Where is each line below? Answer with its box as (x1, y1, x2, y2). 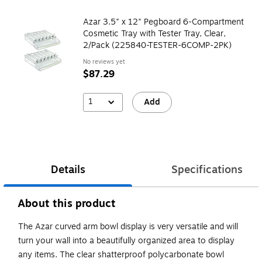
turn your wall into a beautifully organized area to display (18, 235, 235, 247)
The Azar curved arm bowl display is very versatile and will (18, 220, 238, 233)
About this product (18, 195, 116, 212)
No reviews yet (83, 57, 125, 66)
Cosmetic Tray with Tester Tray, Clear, (83, 27, 226, 40)
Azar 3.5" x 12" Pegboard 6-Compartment (83, 15, 244, 28)
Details (50, 161, 85, 178)
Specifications (171, 161, 243, 178)
